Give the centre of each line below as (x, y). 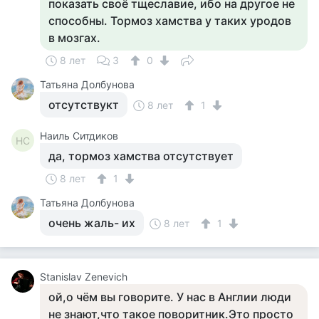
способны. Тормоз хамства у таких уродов (170, 21)
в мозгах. (74, 38)
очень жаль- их (92, 223)
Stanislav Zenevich (84, 277)
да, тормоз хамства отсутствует (141, 156)
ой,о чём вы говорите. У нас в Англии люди (170, 297)
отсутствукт (84, 105)
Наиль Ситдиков (79, 136)
